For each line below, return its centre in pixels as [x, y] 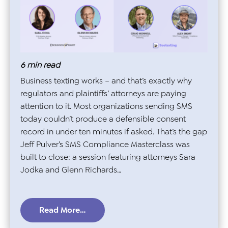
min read [44, 65]
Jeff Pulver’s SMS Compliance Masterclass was [105, 145]
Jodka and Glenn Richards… [71, 170]
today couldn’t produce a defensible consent [103, 119]
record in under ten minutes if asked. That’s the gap [114, 132]
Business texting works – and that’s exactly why [106, 81]
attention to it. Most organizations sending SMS [106, 106]
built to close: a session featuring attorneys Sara [108, 157]
